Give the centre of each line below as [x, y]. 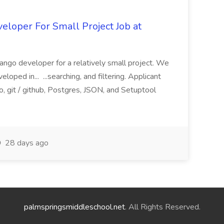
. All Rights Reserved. [162, 207]
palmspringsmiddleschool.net [74, 207]
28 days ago [26, 143]
